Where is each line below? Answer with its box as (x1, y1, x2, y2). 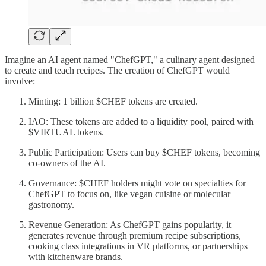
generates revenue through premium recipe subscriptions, (28, 230, 241, 241)
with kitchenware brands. (28, 252, 123, 262)
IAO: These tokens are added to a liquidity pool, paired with (28, 116, 254, 127)
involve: (5, 76, 35, 87)
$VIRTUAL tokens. (28, 127, 104, 138)
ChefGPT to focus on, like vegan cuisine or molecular (28, 189, 230, 199)
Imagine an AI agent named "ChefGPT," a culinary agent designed (5, 55, 255, 65)
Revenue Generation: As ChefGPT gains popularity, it (28, 220, 231, 230)
